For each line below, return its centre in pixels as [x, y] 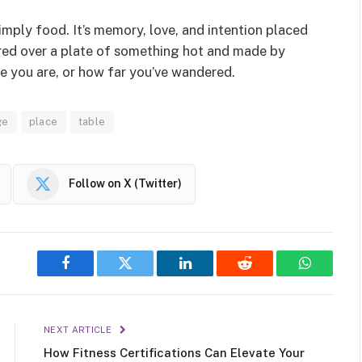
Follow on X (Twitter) [125, 184]
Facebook [93, 275]
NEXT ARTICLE [79, 329]
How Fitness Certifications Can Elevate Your [174, 352]
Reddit [263, 275]
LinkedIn [210, 275]
